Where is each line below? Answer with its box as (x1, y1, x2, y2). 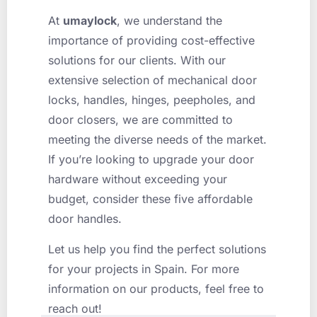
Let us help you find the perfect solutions (48, 241, 266, 256)
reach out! (48, 301, 102, 316)
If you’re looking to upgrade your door (48, 152, 254, 167)
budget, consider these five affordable (48, 192, 253, 207)
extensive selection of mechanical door (48, 73, 257, 88)
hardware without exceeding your (48, 172, 227, 187)
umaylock (63, 13, 117, 28)
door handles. (48, 212, 122, 226)
